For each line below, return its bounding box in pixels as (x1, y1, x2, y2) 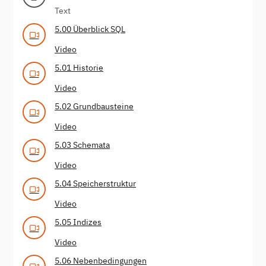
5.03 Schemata (55, 139, 110, 150)
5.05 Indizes (55, 216, 102, 227)
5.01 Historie (55, 62, 103, 73)
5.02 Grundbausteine (55, 100, 134, 112)
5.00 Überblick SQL (55, 23, 125, 34)
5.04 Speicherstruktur (55, 178, 136, 189)
